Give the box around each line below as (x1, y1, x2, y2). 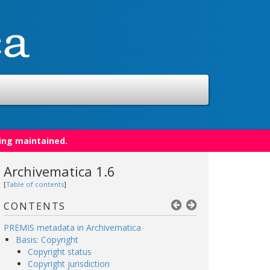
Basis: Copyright (16, 234, 78, 245)
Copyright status (28, 246, 92, 257)
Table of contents (6, 180, 64, 189)
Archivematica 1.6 (4, 162, 115, 180)
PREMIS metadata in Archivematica (4, 222, 141, 233)
